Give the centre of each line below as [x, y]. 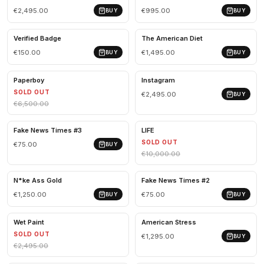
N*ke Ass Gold [38, 180]
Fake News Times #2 [176, 180]
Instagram [158, 80]
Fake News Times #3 [48, 130]
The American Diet [172, 38]
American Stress [169, 222]
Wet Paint [29, 222]
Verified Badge [37, 38]
